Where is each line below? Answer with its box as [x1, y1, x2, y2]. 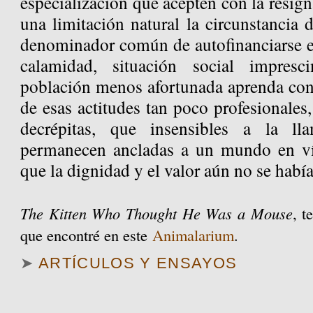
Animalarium [152, 224, 235, 246]
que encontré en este [20, 224, 153, 246]
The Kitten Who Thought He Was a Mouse [20, 203, 293, 224]
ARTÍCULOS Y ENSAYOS [38, 254, 238, 272]
